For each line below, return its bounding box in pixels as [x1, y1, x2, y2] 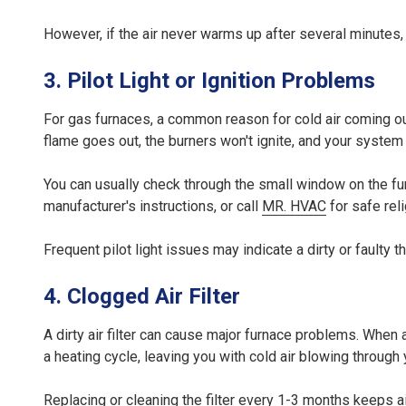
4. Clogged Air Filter [43, 284, 240, 310]
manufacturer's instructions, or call [43, 198, 262, 216]
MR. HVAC [262, 198, 326, 216]
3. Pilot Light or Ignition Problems [43, 68, 375, 94]
